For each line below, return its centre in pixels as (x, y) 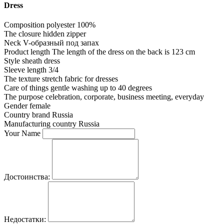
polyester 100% (71, 25)
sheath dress (41, 61)
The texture (22, 79)
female (40, 106)
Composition (24, 25)
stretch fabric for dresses (80, 79)
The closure (22, 34)
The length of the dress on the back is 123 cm (123, 52)
